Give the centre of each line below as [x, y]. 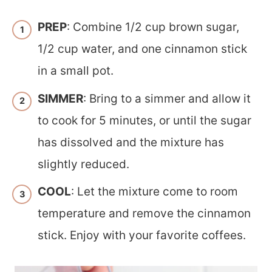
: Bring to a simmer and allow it [167, 98]
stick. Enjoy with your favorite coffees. [142, 235]
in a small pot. [76, 71]
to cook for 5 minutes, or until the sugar [144, 120]
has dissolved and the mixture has [131, 142]
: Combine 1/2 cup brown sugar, [153, 27]
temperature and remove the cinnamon [144, 213]
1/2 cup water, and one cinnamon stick [142, 49]
